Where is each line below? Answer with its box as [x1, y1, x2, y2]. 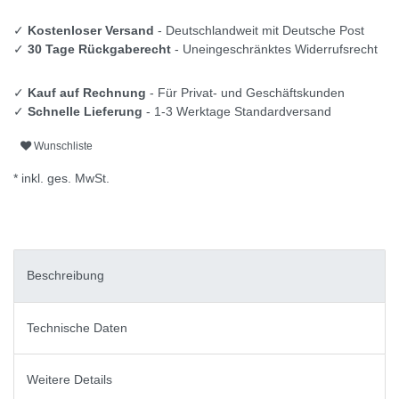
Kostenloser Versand [28, 23, 154, 38]
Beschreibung [27, 268, 104, 283]
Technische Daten [27, 320, 127, 335]
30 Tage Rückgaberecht [28, 42, 171, 57]
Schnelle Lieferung [28, 104, 142, 119]
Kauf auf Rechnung [28, 85, 146, 101]
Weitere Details [27, 372, 112, 387]
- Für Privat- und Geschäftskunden [146, 85, 345, 101]
